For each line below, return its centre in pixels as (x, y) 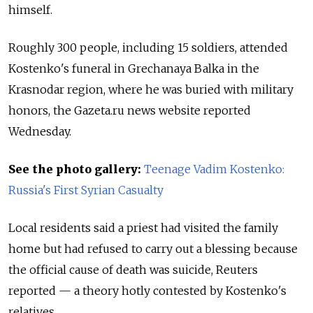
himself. (30, 10)
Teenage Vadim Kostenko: (214, 169)
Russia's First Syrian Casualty (86, 190)
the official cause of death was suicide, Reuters (133, 270)
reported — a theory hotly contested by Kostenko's (147, 291)
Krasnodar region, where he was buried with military (151, 90)
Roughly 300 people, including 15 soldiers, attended (148, 48)
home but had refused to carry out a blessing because (153, 249)
